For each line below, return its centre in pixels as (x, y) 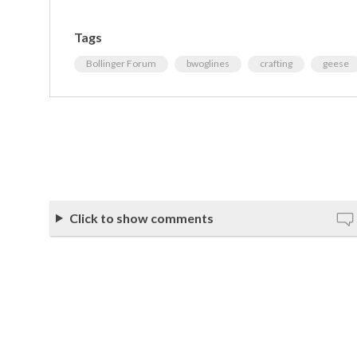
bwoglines (208, 63)
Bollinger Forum (121, 63)
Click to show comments (141, 218)
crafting (276, 63)
